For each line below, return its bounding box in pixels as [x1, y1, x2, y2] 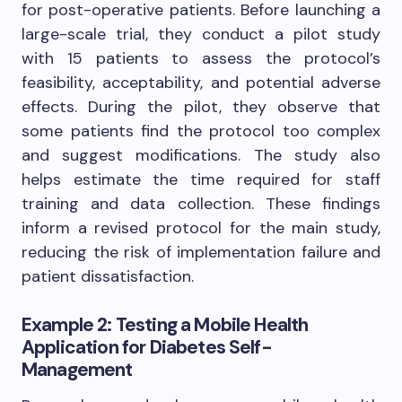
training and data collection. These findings [22, 193, 380, 215]
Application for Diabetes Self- [22, 335, 272, 361]
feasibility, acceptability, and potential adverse [22, 72, 380, 94]
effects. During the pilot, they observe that [22, 96, 380, 118]
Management [22, 357, 133, 383]
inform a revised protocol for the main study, [22, 217, 380, 240]
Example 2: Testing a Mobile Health [22, 312, 309, 338]
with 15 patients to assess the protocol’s [22, 48, 380, 70]
